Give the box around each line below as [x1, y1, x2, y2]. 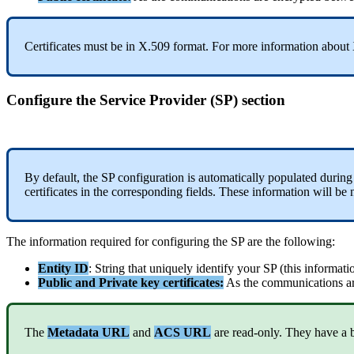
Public [38, 275, 72, 289]
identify [196, 261, 234, 275]
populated [268, 170, 317, 184]
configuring [152, 234, 209, 248]
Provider [149, 91, 206, 108]
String [95, 261, 125, 275]
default [43, 170, 77, 184]
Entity [38, 261, 71, 275]
